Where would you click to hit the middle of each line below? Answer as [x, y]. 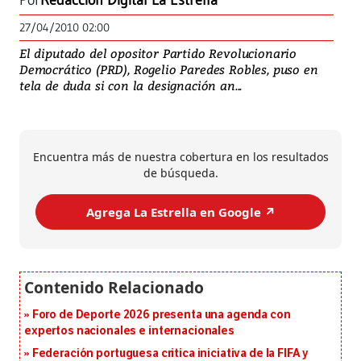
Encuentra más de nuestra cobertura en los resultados [180, 157]
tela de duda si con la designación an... [131, 86]
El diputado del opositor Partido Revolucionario [158, 54]
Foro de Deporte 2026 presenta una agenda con [161, 315]
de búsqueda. [180, 173]
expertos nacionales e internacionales [129, 331]
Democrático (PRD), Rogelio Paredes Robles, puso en [169, 70]
